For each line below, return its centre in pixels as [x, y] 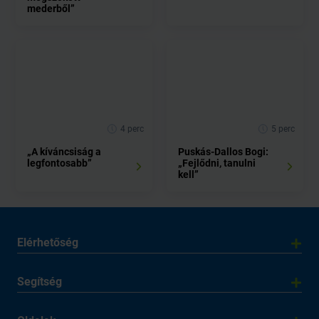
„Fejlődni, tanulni [217, 163]
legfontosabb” [59, 163]
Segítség [40, 282]
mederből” [51, 9]
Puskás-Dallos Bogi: [223, 152]
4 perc [131, 129]
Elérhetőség [48, 242]
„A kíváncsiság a [64, 152]
